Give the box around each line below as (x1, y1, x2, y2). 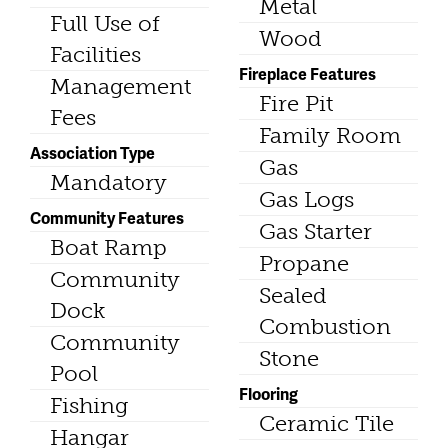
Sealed (259, 282, 327, 310)
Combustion (259, 313, 391, 341)
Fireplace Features (239, 62, 376, 86)
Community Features (30, 206, 184, 230)
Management (50, 73, 191, 101)
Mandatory (50, 169, 167, 197)
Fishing (50, 392, 128, 420)
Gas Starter (259, 218, 372, 246)
